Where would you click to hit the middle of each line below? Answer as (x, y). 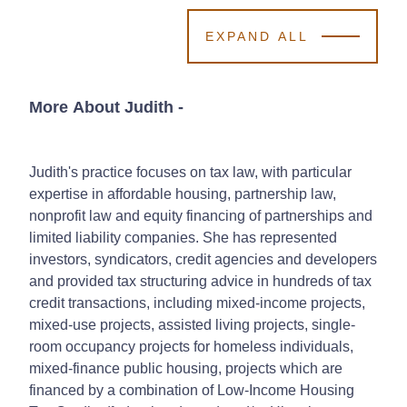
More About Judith (101, 107)
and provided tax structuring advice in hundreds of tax (200, 281)
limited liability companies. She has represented (183, 237)
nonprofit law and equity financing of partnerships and (201, 215)
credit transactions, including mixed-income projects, (197, 303)
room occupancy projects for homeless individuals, (191, 346)
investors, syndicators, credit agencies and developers (203, 259)
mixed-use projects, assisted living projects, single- (192, 324)
